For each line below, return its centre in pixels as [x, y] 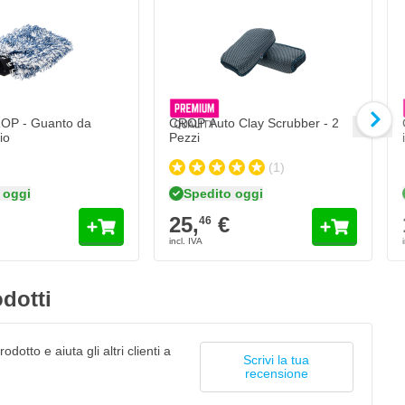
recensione [276, 374]
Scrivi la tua [277, 360]
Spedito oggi [223, 193]
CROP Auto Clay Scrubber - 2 [254, 123]
